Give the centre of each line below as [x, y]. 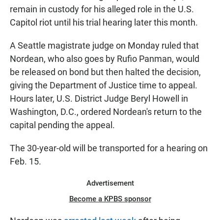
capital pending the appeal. [62, 125]
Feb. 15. [26, 162]
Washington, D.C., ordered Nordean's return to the [106, 112]
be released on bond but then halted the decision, [105, 72]
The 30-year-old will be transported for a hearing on [109, 148]
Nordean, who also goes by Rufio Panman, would [105, 59]
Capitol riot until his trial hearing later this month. [104, 23]
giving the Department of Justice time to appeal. [104, 85]
